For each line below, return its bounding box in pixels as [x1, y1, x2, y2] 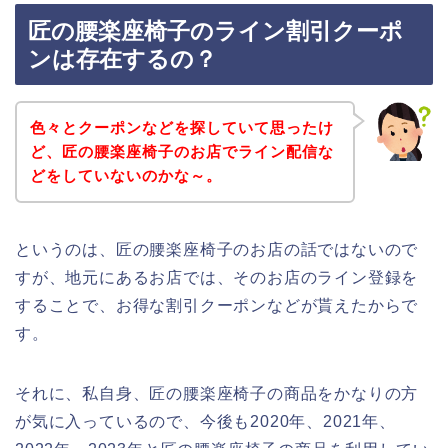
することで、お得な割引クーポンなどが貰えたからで [15, 296, 419, 314]
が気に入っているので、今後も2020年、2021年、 [15, 412, 396, 430]
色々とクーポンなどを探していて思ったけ [29, 118, 334, 136]
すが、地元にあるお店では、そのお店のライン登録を [15, 268, 419, 286]
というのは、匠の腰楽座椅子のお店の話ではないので [15, 240, 419, 258]
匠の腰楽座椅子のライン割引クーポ [28, 18, 403, 45]
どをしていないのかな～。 [29, 166, 222, 184]
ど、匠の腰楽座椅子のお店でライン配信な [29, 142, 334, 160]
